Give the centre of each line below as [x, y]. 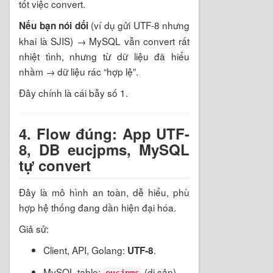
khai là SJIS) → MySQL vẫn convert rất [104, 41]
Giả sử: [34, 228]
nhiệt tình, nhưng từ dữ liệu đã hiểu [104, 56]
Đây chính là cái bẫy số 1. [73, 92]
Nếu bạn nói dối [54, 25]
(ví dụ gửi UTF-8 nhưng [139, 25]
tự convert [55, 165]
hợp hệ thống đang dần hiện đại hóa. [97, 207]
